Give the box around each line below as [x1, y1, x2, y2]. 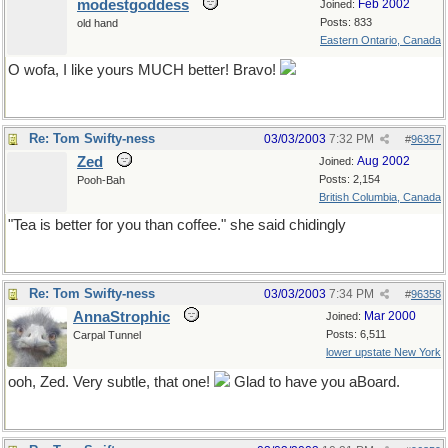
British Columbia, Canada [319, 191, 441, 203]
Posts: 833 [320, 16, 372, 28]
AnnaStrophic [73, 309, 170, 325]
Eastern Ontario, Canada [320, 34, 441, 46]
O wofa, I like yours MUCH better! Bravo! [8, 62, 280, 78]
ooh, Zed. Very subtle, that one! [8, 374, 214, 390]
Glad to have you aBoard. [230, 374, 400, 390]
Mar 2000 [364, 309, 416, 323]
